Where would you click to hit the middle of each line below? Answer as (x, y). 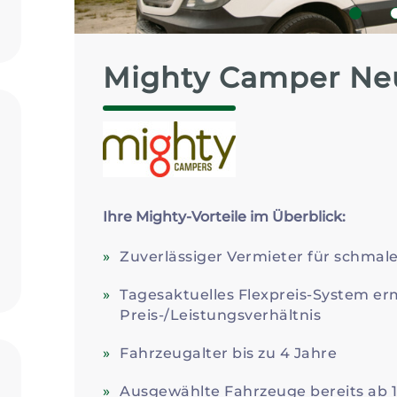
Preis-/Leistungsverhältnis (221, 315)
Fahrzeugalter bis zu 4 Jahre (229, 353)
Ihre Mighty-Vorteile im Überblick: (224, 216)
